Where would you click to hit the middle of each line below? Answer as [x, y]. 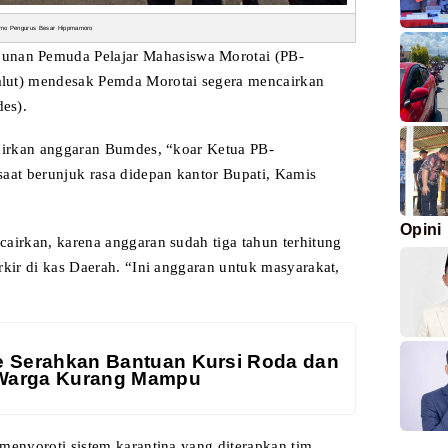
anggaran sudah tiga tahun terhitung [221, 241]
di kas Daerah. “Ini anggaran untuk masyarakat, [180, 266]
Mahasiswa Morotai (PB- [221, 55]
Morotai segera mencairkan [233, 80]
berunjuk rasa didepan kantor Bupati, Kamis [169, 173]
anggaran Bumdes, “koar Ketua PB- [154, 148]
